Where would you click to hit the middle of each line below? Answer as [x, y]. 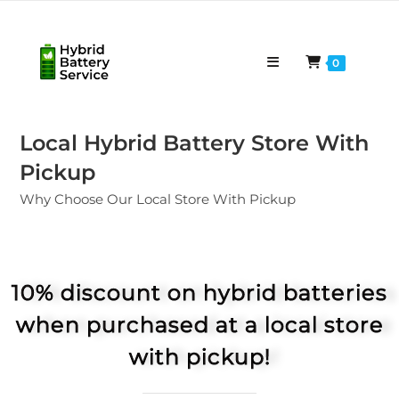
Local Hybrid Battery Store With [195, 143]
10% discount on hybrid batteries [199, 293]
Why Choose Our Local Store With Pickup [158, 199]
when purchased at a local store [199, 325]
